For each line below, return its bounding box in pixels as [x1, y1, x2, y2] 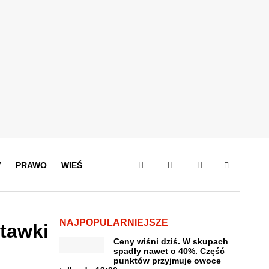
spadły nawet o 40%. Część [113, 246, 225, 256]
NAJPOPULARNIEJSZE [59, 217, 168, 228]
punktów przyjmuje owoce [113, 256, 221, 265]
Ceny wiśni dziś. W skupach [113, 237, 228, 246]
